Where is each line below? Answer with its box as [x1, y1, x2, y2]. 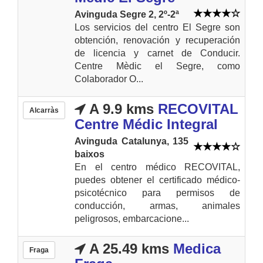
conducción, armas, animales [75, 200, 240, 211]
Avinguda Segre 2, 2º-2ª [75, 9, 179, 19]
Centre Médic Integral [75, 116, 218, 132]
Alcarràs [29, 106, 59, 114]
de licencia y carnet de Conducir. [75, 48, 240, 58]
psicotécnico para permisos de [75, 187, 240, 198]
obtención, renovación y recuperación [75, 35, 240, 45]
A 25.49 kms [86, 240, 169, 257]
